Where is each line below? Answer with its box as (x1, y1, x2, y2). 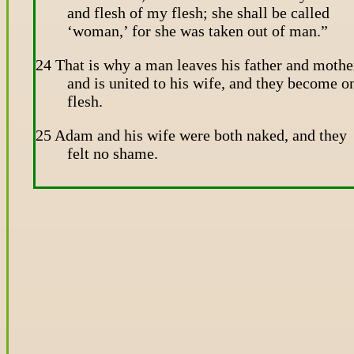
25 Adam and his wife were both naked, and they (36, 126, 347, 144)
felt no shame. (67, 144, 158, 162)
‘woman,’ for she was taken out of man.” (67, 21, 328, 40)
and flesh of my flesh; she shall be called (67, 3, 330, 21)
